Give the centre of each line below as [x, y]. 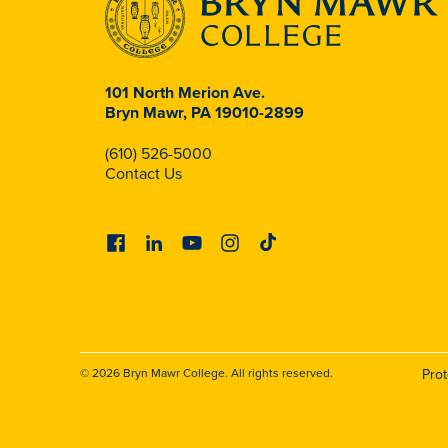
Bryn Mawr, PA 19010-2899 [204, 113]
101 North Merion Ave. [185, 93]
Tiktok [277, 241]
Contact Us [143, 174]
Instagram [253, 241]
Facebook [139, 241]
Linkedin [172, 241]
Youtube [209, 241]
